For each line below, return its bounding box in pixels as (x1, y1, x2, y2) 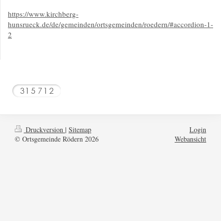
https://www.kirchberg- (8, 8, 78, 19)
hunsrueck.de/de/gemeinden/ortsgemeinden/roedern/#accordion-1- (8, 19, 213, 29)
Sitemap (69, 124, 91, 134)
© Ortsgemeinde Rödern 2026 (15, 134, 99, 144)
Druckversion (24, 124, 65, 134)
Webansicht (175, 134, 206, 144)
